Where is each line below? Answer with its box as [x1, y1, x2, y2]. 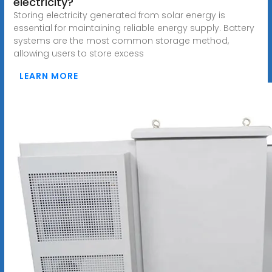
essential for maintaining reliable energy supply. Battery [13, 21, 254, 34]
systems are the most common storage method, [13, 34, 229, 47]
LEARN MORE [19, 69, 78, 82]
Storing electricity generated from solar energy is [13, 8, 225, 21]
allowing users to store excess [13, 47, 144, 59]
